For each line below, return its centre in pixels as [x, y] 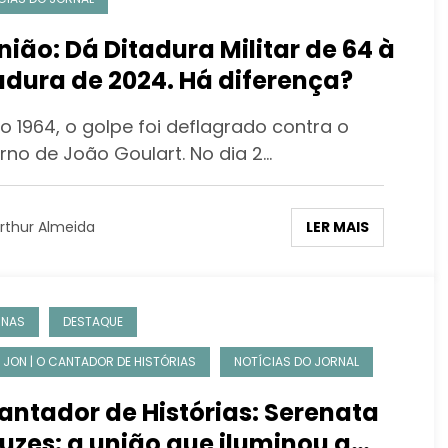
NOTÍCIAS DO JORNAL [296, 361]
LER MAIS [337, 226]
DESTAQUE [92, 321]
